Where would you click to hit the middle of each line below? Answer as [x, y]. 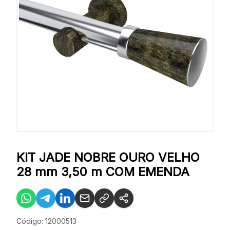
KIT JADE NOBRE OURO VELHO [108, 157]
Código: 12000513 [46, 221]
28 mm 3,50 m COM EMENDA [103, 172]
